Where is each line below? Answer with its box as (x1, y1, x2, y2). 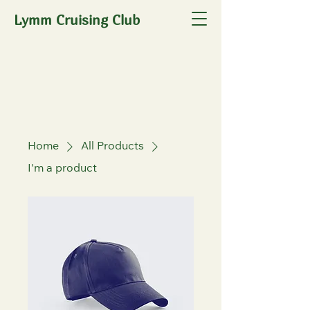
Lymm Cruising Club (14, 12, 140, 28)
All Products (81, 141, 144, 152)
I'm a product (28, 163, 97, 174)
